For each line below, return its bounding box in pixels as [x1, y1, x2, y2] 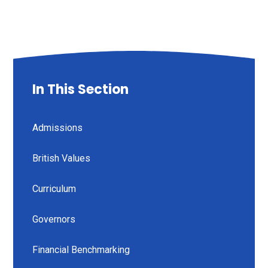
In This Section [32, 80, 129, 99]
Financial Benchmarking [32, 244, 130, 256]
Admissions [32, 122, 83, 134]
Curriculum [32, 183, 77, 195]
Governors [32, 214, 76, 226]
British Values [32, 153, 91, 165]
